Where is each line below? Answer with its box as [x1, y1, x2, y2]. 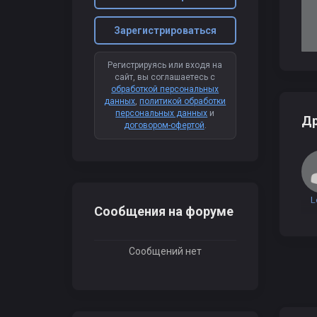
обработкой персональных [111, 84, 219, 94]
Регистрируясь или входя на [108, 60, 223, 70]
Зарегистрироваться [113, 24, 217, 36]
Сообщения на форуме [94, 204, 234, 219]
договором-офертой [123, 120, 204, 130]
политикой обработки [139, 96, 226, 106]
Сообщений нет [128, 246, 202, 257]
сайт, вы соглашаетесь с [115, 72, 216, 82]
